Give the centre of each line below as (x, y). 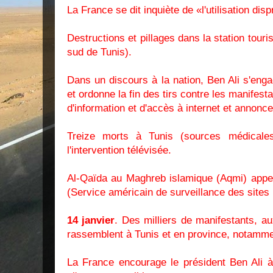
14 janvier (91, 220)
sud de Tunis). (99, 52)
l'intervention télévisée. (119, 150)
